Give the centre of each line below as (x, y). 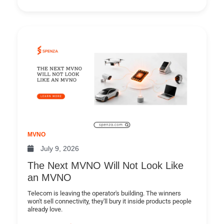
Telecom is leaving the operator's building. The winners (104, 193)
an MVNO (49, 178)
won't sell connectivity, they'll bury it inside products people (109, 201)
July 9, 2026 (60, 149)
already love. (45, 209)
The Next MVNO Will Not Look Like (105, 166)
